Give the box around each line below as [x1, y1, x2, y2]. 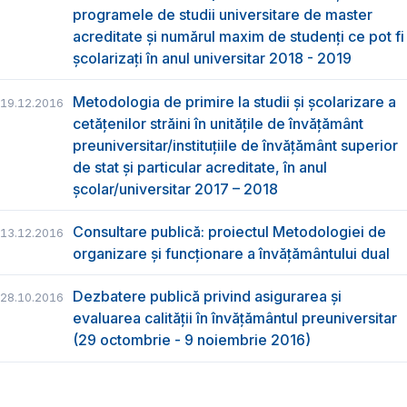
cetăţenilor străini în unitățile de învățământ [73, 114, 363, 133]
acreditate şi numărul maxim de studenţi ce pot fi [73, 27, 404, 46]
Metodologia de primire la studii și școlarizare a [73, 92, 396, 111]
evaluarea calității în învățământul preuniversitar [73, 309, 397, 328]
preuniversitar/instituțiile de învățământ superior [73, 135, 398, 154]
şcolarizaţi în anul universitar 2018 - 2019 [73, 49, 352, 68]
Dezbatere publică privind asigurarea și [73, 287, 342, 306]
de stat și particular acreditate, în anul [73, 157, 327, 176]
